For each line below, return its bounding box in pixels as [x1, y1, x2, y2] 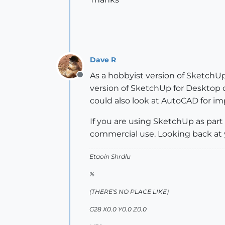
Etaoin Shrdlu [89, 153, 131, 160]
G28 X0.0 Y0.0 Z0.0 [89, 205, 147, 213]
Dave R [90, 55, 116, 64]
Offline [79, 75, 106, 85]
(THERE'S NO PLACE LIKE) [89, 188, 169, 195]
